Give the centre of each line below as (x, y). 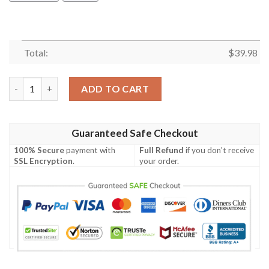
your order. (159, 161)
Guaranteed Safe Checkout (134, 133)
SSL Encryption (44, 161)
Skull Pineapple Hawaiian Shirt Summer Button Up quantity (129, 83)
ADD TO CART (115, 88)
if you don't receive (219, 150)
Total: (36, 53)
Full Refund (162, 150)
